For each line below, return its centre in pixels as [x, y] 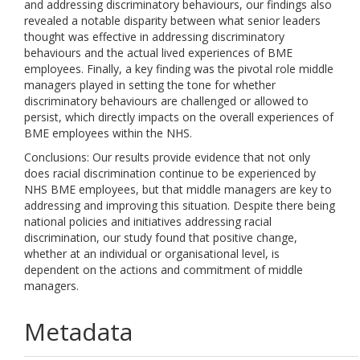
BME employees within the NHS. [108, 133]
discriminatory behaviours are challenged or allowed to [166, 101]
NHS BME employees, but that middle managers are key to [178, 189]
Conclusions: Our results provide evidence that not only [167, 157]
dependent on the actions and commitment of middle [164, 270]
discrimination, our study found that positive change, [161, 237]
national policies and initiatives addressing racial [148, 221]
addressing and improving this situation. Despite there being [180, 205]
